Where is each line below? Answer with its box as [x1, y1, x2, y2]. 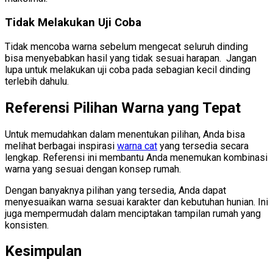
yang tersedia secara [157, 140, 249, 152]
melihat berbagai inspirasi [5, 140, 117, 152]
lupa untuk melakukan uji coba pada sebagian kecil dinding [5, 63, 250, 76]
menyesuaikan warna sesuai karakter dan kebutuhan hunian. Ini [5, 196, 268, 208]
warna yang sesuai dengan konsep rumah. [5, 163, 181, 175]
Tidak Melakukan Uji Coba [5, 15, 141, 29]
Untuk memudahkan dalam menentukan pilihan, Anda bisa [5, 128, 245, 140]
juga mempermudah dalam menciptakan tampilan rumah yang [5, 207, 261, 219]
